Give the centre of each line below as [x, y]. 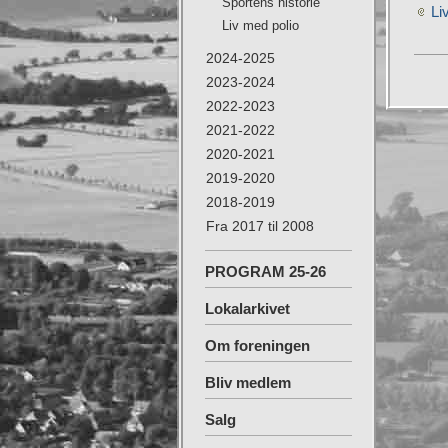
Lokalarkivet [247, 308]
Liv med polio [260, 25]
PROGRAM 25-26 [265, 271]
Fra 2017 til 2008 [260, 226]
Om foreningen [257, 345]
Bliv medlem [248, 382]
